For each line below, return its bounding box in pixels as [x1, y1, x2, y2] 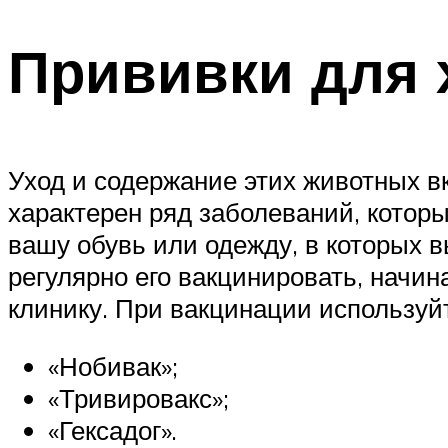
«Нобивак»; [48, 349, 178, 382]
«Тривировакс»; [48, 381, 229, 414]
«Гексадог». [48, 413, 177, 446]
